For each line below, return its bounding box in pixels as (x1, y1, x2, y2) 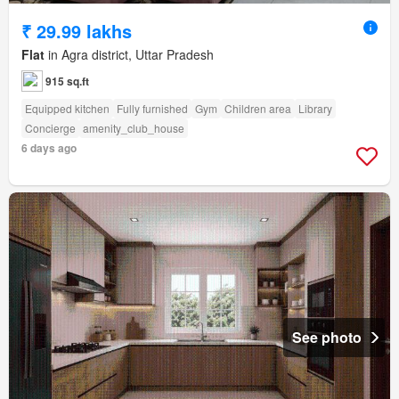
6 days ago (21, 139, 77, 156)
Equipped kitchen (25, 100, 110, 116)
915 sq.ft (45, 72, 89, 89)
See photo (292, 326, 362, 347)
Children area (224, 100, 291, 116)
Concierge (25, 119, 76, 135)
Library (298, 100, 332, 116)
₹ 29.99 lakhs (21, 17, 132, 44)
